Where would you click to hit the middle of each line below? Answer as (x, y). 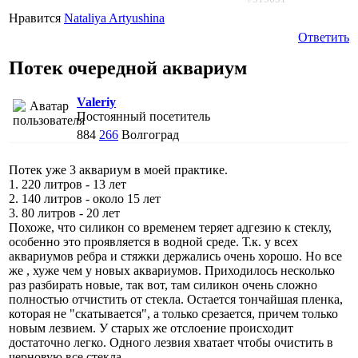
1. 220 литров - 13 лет (68, 184)
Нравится (36, 18)
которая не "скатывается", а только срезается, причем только (173, 313)
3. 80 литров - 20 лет (64, 213)
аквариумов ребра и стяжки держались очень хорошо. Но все (175, 256)
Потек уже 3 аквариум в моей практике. (118, 169)
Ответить (324, 37)
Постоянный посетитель (143, 116)
